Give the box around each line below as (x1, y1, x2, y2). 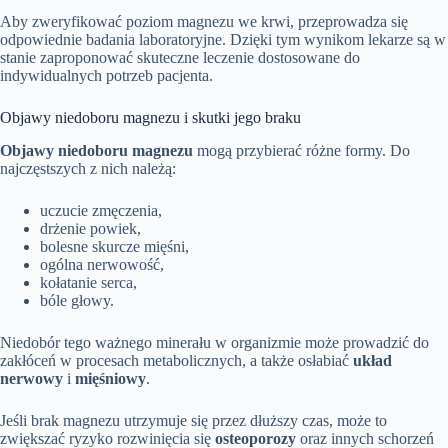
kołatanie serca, (40, 273, 137, 291)
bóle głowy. (40, 291, 114, 309)
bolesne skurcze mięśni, (40, 237, 189, 255)
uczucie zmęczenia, (40, 201, 162, 219)
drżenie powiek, (40, 219, 141, 237)
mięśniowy (75, 369, 146, 387)
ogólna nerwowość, (40, 255, 164, 273)
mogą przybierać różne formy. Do (193, 141, 410, 159)
